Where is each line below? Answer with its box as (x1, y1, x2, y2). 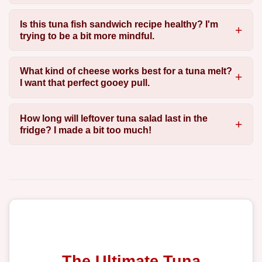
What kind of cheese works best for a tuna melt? (19, 66, 232, 77)
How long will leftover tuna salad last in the (19, 113, 208, 123)
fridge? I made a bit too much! (19, 125, 151, 135)
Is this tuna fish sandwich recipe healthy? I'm (19, 19, 218, 29)
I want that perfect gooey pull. (19, 78, 150, 88)
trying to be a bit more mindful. (19, 30, 154, 41)
